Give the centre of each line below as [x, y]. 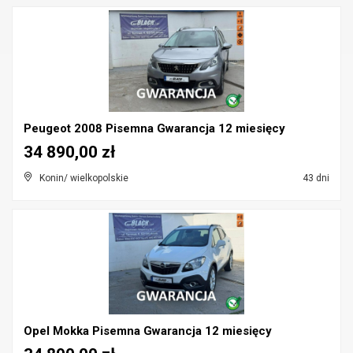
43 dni [315, 178]
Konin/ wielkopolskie [84, 178]
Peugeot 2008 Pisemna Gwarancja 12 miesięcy [154, 128]
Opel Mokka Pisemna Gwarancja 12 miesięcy [148, 331]
